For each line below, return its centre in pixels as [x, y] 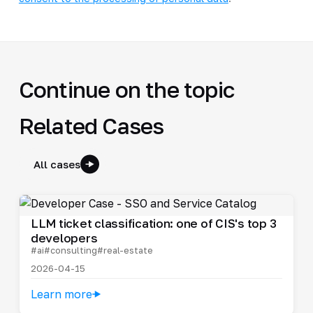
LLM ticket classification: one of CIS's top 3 [153, 223]
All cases [57, 164]
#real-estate [125, 250]
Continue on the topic [126, 89]
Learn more [61, 294]
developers [64, 238]
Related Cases [91, 125]
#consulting [70, 250]
